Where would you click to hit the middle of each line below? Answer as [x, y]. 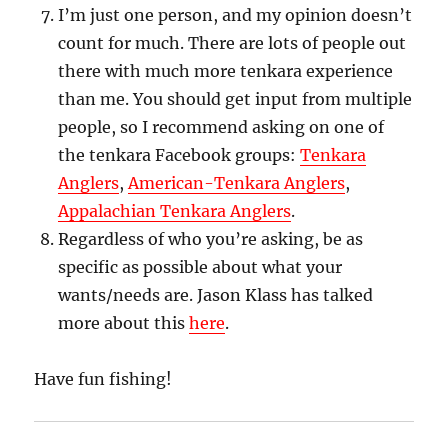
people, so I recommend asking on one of [221, 127]
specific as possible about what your [200, 267]
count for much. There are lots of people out [232, 43]
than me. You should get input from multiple [235, 99]
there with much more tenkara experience [226, 71]
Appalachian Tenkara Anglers [175, 211]
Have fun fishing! [103, 379]
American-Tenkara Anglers [237, 183]
